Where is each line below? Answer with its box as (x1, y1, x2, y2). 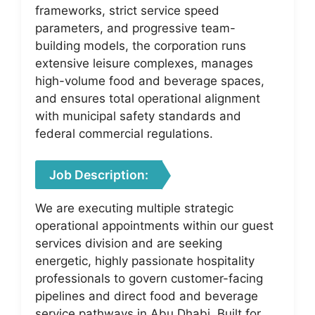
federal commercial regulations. (35, 126, 213, 141)
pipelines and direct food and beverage (35, 289, 258, 303)
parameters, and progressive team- (35, 20, 236, 35)
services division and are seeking (35, 236, 222, 250)
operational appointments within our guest (35, 219, 274, 233)
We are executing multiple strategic (35, 201, 233, 215)
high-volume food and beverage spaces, (35, 73, 264, 88)
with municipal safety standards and (35, 108, 241, 123)
